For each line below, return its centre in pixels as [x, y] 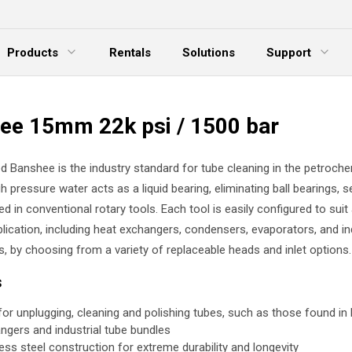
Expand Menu [284, 74]
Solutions [209, 52]
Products [33, 52]
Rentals [130, 52]
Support [289, 52]
